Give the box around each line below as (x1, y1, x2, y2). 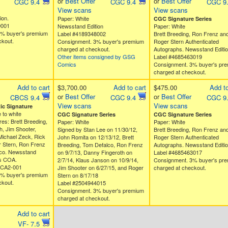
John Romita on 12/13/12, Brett (57, 133, 134, 141)
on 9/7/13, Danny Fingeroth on (57, 148, 132, 156)
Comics (57, 60, 76, 68)
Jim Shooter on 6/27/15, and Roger (57, 163, 144, 172)
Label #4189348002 (57, 30, 106, 38)
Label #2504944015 (57, 179, 106, 187)
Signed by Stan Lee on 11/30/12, (57, 125, 137, 133)
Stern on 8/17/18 (57, 171, 98, 179)
